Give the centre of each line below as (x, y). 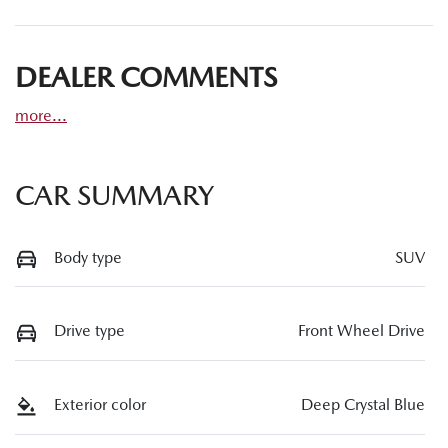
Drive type (89, 331)
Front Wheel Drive (361, 331)
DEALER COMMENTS (146, 76)
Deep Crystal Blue (363, 405)
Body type (88, 257)
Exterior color (100, 405)
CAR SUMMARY (114, 194)
